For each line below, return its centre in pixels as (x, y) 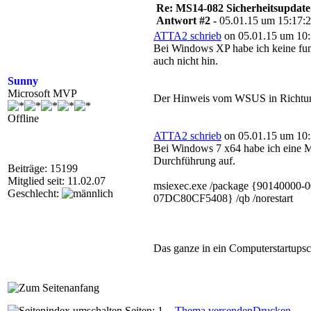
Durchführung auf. (194, 161)
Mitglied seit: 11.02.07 (57, 181)
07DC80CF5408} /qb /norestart (223, 198)
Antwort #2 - (188, 20)
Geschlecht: (35, 193)
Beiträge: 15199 (43, 168)
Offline (23, 118)
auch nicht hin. (186, 61)
